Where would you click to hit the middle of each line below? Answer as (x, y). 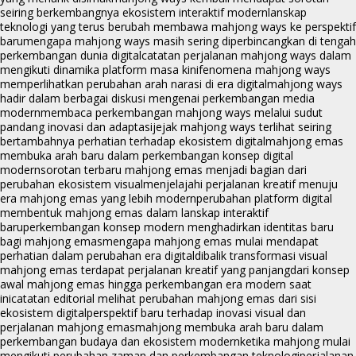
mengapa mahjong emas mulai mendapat (211, 242)
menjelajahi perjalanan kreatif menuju (240, 184)
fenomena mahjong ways (265, 70)
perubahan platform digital (264, 199)
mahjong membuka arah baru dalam (229, 327)
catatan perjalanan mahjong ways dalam (246, 56)
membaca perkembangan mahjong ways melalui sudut (182, 113)
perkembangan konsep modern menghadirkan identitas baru (178, 227)
